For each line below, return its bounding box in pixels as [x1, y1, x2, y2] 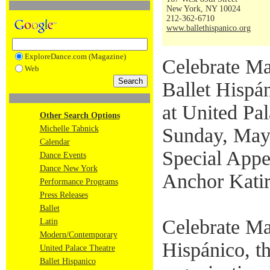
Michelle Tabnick [39, 124, 99, 133]
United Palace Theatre [39, 243, 115, 253]
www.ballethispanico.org [166, 24, 251, 33]
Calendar [39, 137, 70, 146]
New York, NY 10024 [166, 4, 240, 13]
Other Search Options [39, 111, 120, 120]
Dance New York [39, 164, 98, 173]
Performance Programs [39, 177, 118, 186]
